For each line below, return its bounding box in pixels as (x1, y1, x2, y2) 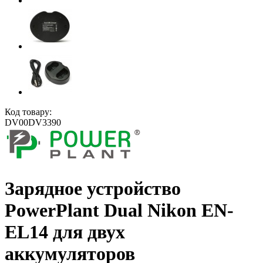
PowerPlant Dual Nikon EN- (5, 200, 234, 221)
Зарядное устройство (5, 178, 181, 200)
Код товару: (5, 107, 52, 117)
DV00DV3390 (5, 117, 61, 128)
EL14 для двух (5, 221, 125, 243)
